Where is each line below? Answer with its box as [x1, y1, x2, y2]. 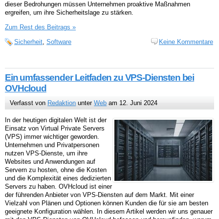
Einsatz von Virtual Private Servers [5, 125, 105, 132]
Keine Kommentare [159, 38, 213, 45]
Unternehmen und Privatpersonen [5, 141, 99, 149]
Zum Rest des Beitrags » [5, 23, 76, 31]
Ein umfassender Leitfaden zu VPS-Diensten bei [5, 72, 195, 83]
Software [46, 38, 71, 45]
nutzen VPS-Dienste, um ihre [5, 150, 88, 157]
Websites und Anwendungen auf [5, 158, 95, 166]
